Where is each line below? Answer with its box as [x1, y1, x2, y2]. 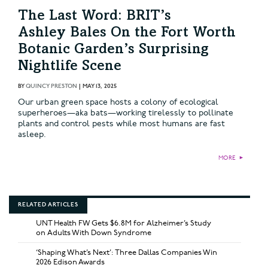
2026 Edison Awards [36, 257, 105, 267]
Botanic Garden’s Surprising [18, 42, 209, 57]
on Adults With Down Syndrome [36, 227, 151, 237]
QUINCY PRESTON [26, 82, 77, 90]
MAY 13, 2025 [83, 82, 117, 90]
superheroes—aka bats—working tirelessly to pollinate [18, 107, 233, 118]
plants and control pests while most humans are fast [18, 118, 225, 129]
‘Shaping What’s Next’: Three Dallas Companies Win [36, 247, 217, 257]
